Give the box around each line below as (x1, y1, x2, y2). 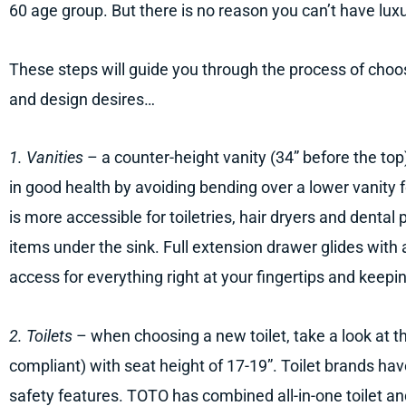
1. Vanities (9, 148, 83, 168)
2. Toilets (9, 325, 72, 345)
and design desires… (9, 89, 155, 109)
